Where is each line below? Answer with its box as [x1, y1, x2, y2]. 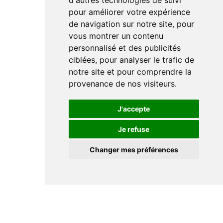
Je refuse [122, 125, 150, 133]
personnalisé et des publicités [68, 43, 181, 53]
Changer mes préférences [95, 145, 178, 154]
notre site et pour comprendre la [68, 67, 192, 77]
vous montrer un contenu [68, 31, 163, 41]
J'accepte [123, 105, 150, 113]
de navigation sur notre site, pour [68, 19, 194, 29]
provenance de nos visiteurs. [68, 79, 177, 89]
